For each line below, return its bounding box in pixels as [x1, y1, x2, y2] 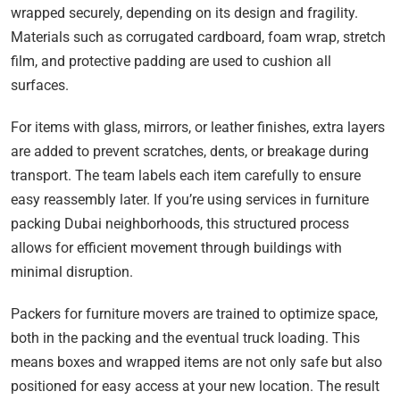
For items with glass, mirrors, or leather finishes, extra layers [11, 118, 385, 136]
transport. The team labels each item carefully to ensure [11, 166, 361, 184]
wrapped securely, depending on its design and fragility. [11, 4, 358, 21]
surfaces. [11, 76, 69, 94]
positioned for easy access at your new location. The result [11, 377, 379, 395]
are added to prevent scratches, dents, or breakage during [11, 142, 369, 160]
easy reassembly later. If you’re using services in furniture [11, 190, 369, 208]
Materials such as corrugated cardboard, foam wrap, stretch [11, 28, 386, 46]
